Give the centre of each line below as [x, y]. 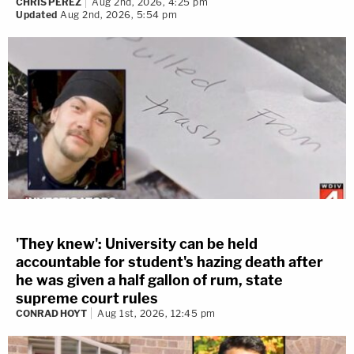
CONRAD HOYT [51, 314]
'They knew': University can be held [137, 244]
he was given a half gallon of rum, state [149, 281]
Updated [37, 15]
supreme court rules [87, 299]
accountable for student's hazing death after [169, 262]
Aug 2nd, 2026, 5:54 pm [117, 15]
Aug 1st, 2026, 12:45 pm [156, 314]
